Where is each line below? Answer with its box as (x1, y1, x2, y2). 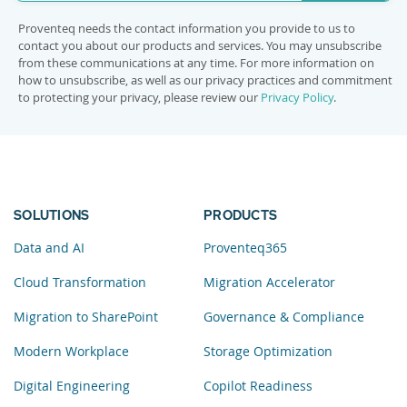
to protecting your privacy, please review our (18, 89, 261, 106)
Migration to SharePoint (14, 308, 158, 326)
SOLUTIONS (14, 207, 90, 224)
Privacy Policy (261, 89, 333, 106)
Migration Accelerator (203, 273, 335, 292)
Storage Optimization (203, 342, 333, 361)
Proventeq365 (203, 239, 287, 257)
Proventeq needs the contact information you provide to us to (18, 20, 355, 37)
